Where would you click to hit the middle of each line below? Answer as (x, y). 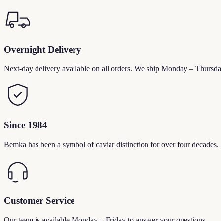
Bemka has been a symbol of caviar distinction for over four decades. (111, 144)
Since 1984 (26, 125)
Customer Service (39, 201)
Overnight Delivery (43, 49)
